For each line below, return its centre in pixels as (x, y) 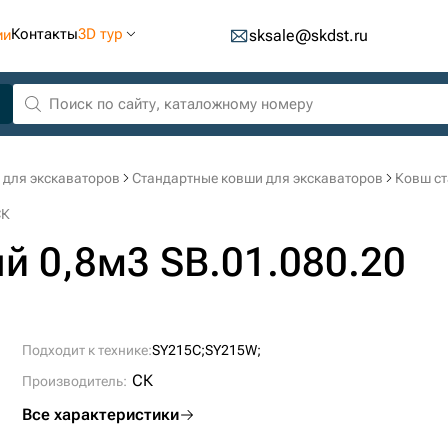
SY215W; (233, 350)
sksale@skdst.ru (308, 35)
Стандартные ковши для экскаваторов (257, 178)
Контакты (44, 34)
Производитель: (75, 381)
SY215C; (179, 350)
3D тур (100, 34)
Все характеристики (101, 414)
